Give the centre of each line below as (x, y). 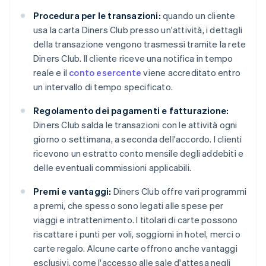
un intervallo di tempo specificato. (103, 87)
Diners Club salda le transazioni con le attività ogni (135, 125)
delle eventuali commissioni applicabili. (112, 168)
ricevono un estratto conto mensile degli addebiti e (139, 153)
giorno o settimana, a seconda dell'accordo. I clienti (138, 139)
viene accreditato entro (191, 73)
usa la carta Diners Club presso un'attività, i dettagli (138, 30)
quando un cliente (198, 16)
